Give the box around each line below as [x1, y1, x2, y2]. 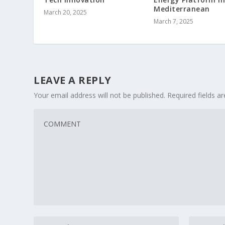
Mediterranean [154, 4, 210, 14]
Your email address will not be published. [34, 90, 166, 100]
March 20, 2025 [44, 8, 87, 17]
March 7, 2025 [154, 17, 193, 26]
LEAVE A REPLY [34, 73, 111, 87]
